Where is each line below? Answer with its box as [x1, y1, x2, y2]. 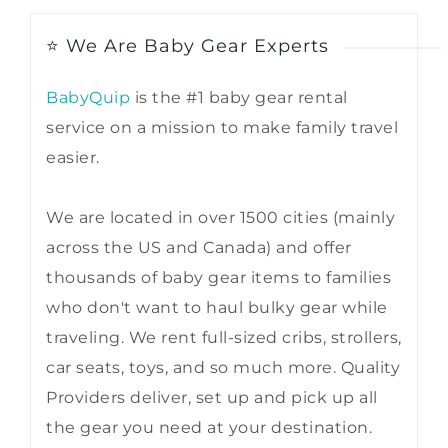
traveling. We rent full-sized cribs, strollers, [46, 327, 402, 347]
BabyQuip [46, 87, 130, 107]
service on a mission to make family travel [46, 117, 398, 137]
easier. [46, 147, 100, 167]
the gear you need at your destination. [46, 417, 372, 437]
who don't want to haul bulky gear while [46, 297, 388, 317]
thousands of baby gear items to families [46, 267, 391, 287]
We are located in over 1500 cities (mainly [46, 207, 395, 227]
